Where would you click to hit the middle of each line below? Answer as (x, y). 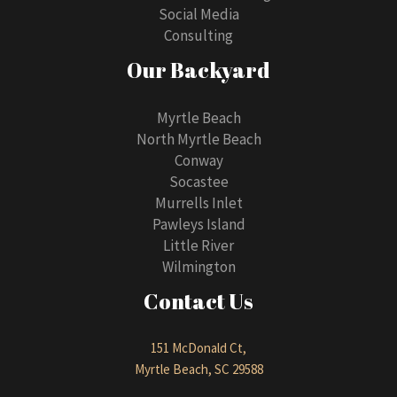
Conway (198, 160)
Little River (198, 245)
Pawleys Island (198, 224)
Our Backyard (198, 70)
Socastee (198, 181)
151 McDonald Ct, (198, 348)
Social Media (198, 14)
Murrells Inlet (198, 202)
